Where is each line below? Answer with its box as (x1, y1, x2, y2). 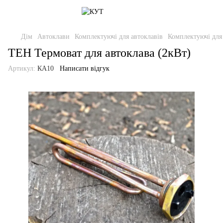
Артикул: (8, 65, 35, 72)
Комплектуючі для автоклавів (75, 33, 163, 40)
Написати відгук (60, 65, 110, 72)
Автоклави (37, 33, 70, 40)
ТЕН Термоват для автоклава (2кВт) (8, 46, 191, 59)
